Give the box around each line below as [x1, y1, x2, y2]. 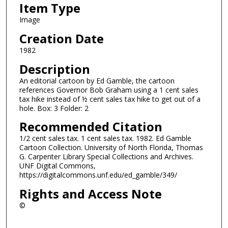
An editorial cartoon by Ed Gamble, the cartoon [19, 75, 175, 85]
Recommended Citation [19, 118, 162, 135]
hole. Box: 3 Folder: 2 [19, 103, 89, 113]
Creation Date [19, 30, 104, 47]
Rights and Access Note [19, 185, 162, 202]
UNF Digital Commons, [19, 161, 96, 171]
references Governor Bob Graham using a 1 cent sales [19, 84, 198, 95]
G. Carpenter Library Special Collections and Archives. [19, 152, 193, 162]
